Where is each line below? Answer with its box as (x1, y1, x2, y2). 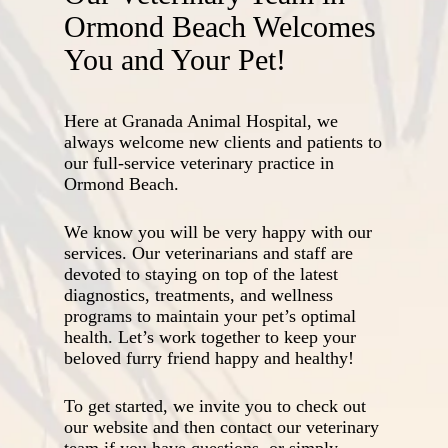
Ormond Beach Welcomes (64, 10, 377, 43)
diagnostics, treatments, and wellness (64, 285, 334, 305)
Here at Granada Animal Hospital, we (64, 111, 339, 131)
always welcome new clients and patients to (64, 132, 383, 152)
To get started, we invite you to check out (64, 396, 367, 416)
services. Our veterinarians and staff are (64, 243, 354, 263)
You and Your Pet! (64, 43, 287, 76)
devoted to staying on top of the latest (64, 264, 339, 284)
